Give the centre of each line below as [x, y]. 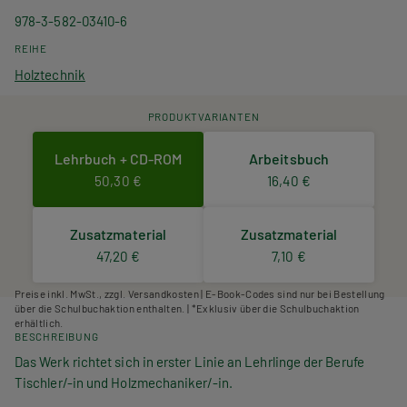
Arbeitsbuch [289, 158]
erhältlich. [39, 322]
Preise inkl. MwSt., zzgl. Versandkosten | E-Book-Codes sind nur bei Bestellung [200, 293]
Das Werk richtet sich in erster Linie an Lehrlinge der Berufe [189, 361]
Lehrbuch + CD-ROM [118, 158]
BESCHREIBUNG [57, 336]
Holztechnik [50, 75]
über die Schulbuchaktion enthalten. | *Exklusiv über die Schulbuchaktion [187, 308]
